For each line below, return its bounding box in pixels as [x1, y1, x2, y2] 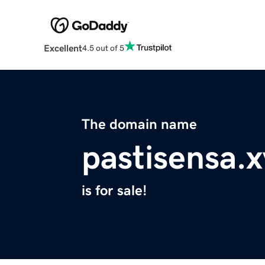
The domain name [82, 117, 197, 132]
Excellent [43, 43, 82, 53]
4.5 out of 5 [82, 43, 124, 52]
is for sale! [82, 183, 147, 198]
